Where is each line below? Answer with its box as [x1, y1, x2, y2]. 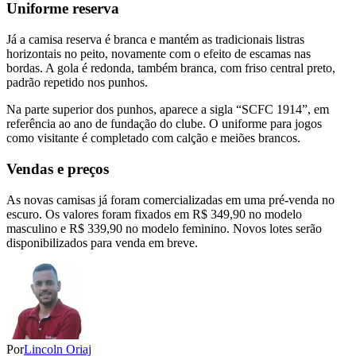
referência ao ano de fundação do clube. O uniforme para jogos [6, 117, 322, 131]
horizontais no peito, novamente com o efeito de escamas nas [6, 47, 311, 61]
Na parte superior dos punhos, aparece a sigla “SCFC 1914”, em [6, 103, 329, 117]
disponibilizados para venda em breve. [6, 235, 198, 250]
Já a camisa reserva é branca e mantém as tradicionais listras [6, 33, 304, 47]
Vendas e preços [6, 160, 109, 177]
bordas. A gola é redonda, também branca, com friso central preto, [6, 61, 335, 75]
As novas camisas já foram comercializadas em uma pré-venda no [6, 192, 335, 207]
